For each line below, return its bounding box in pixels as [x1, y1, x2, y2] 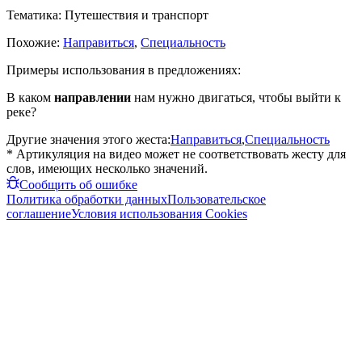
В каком [6, 90, 54, 104]
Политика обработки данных [6, 192, 167, 206]
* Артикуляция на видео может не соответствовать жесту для [6, 146, 346, 161]
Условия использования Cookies [71, 206, 247, 221]
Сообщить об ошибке [19, 177, 137, 192]
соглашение [6, 206, 71, 221]
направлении [54, 90, 131, 104]
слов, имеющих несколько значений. [6, 161, 208, 175]
